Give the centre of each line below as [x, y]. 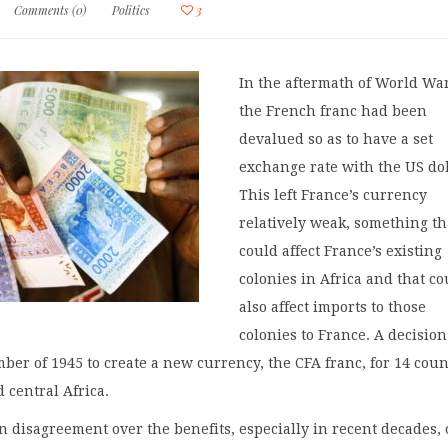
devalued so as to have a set [336, 138]
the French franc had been [333, 110]
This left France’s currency [333, 194]
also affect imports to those [333, 306]
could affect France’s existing [341, 250]
